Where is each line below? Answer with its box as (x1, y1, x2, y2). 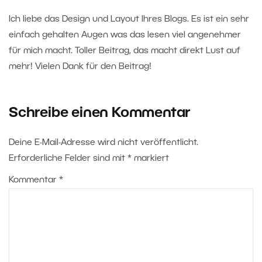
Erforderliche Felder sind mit (9, 154, 127, 163)
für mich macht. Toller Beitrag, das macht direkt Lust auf (9, 47, 240, 56)
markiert (132, 154, 169, 163)
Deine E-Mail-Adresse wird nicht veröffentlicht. (9, 139, 198, 147)
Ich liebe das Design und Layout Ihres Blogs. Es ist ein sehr (9, 15, 249, 24)
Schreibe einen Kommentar (9, 107, 191, 120)
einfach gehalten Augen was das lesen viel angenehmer (9, 31, 241, 40)
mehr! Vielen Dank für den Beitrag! (9, 63, 151, 71)
